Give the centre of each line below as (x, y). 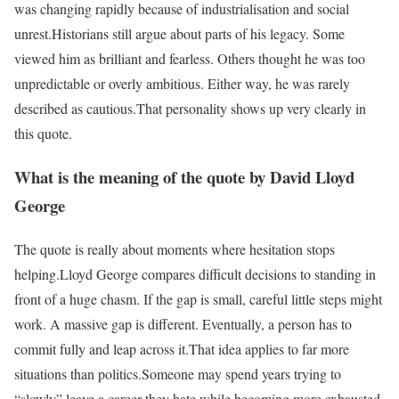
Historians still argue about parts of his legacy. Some (198, 34)
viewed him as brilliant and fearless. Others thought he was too (190, 59)
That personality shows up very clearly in (251, 109)
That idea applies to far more (269, 348)
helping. (37, 273)
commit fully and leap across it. (102, 348)
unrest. (33, 34)
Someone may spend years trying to (241, 373)
